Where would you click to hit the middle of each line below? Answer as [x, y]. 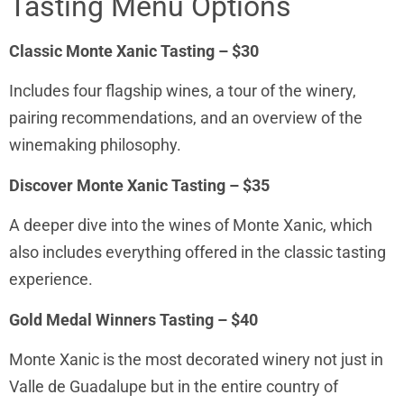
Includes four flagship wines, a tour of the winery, [183, 91]
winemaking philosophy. [95, 145]
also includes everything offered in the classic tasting [197, 252]
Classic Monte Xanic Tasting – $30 [134, 50]
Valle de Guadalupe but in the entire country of [174, 386]
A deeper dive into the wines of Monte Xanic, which [191, 225]
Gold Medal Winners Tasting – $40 [133, 319]
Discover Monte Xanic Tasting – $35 [139, 185]
